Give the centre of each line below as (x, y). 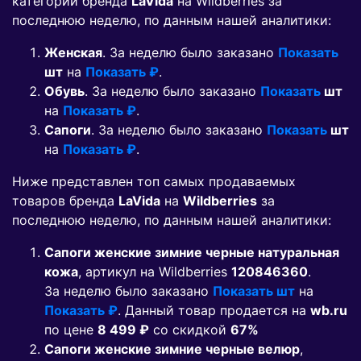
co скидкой (190, 330)
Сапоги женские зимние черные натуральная (192, 253)
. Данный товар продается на (214, 311)
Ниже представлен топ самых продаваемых (154, 182)
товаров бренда (65, 201)
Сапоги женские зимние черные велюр (172, 349)
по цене (71, 330)
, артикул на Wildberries (155, 272)
